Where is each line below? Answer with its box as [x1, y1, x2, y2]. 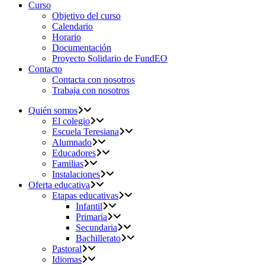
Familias [52, 159, 83, 169]
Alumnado [52, 137, 92, 147]
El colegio [52, 116, 90, 126]
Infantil [76, 201, 102, 211]
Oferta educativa [28, 180, 90, 190]
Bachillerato [76, 233, 121, 243]
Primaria [76, 212, 107, 222]
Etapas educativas [52, 190, 118, 201]
